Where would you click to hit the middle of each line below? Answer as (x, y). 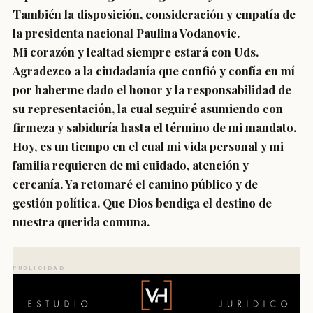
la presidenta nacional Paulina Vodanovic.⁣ (126, 33)
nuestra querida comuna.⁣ (81, 221)
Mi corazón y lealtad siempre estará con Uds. (136, 52)
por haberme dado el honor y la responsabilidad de (152, 89)
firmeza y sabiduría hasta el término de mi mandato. (154, 127)
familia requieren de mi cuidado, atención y (131, 165)
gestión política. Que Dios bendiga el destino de (142, 203)
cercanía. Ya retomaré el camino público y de (135, 184)
